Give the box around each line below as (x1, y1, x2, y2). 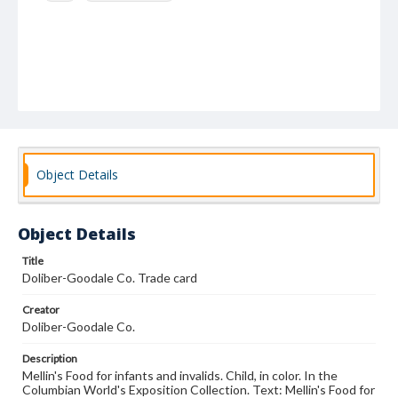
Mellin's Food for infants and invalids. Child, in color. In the (22, 368, 338, 383)
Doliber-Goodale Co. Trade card (22, 270, 197, 285)
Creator (22, 303, 60, 316)
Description (22, 352, 77, 365)
